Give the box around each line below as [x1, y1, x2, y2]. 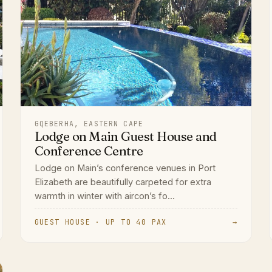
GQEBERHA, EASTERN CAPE [34, 118, 144, 128]
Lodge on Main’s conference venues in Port [34, 162, 216, 174]
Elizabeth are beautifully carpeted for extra [34, 176, 211, 188]
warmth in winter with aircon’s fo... [34, 190, 175, 202]
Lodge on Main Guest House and [34, 128, 217, 144]
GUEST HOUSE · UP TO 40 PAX [34, 217, 167, 227]
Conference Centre [34, 143, 143, 158]
